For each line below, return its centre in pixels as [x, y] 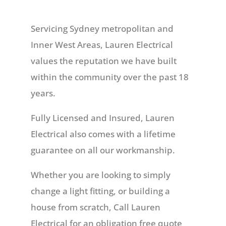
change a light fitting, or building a [100, 191]
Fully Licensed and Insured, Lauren [102, 118]
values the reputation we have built [103, 61]
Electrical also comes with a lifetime [103, 134]
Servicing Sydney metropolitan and [102, 28]
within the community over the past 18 [109, 77]
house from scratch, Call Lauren [95, 207]
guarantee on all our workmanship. [103, 150]
